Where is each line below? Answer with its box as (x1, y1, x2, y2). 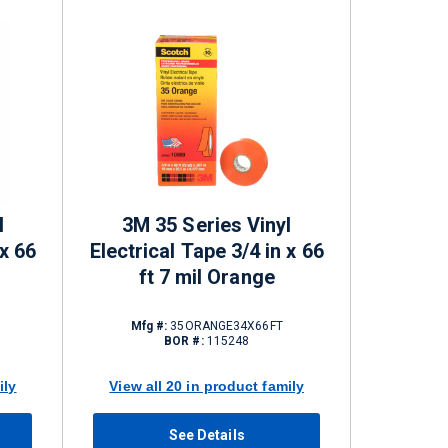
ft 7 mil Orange (138, 265, 275, 289)
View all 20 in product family (109, 377, 305, 394)
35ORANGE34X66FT (167, 319, 283, 333)
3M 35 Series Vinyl (122, 213, 292, 237)
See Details (168, 427, 245, 443)
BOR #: (164, 334, 204, 348)
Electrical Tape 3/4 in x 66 (89, 239, 324, 263)
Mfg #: (130, 319, 168, 333)
